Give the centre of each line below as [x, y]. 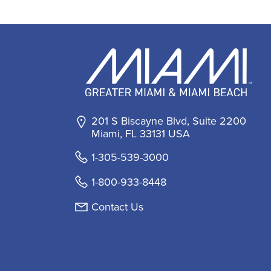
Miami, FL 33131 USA [141, 133]
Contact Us [117, 206]
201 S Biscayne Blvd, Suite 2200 [169, 120]
